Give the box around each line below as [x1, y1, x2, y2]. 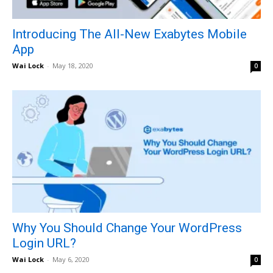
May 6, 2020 [52, 255, 90, 264]
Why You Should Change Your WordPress [12, 221, 242, 236]
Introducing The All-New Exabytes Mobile [12, 26, 247, 41]
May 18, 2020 [52, 60, 93, 70]
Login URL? [12, 236, 76, 251]
